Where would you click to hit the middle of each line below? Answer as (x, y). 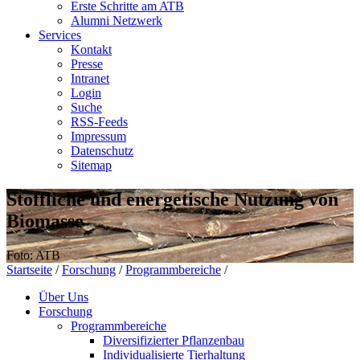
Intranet (90, 78)
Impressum (98, 136)
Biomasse (45, 221)
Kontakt (91, 49)
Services (60, 35)
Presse (87, 64)
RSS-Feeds (99, 122)
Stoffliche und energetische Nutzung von (172, 199)
